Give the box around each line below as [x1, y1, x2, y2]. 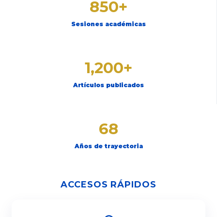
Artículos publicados [73, 81, 144, 89]
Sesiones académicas [71, 20, 146, 28]
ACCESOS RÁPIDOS [61, 179, 156, 190]
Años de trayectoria [74, 142, 143, 150]
